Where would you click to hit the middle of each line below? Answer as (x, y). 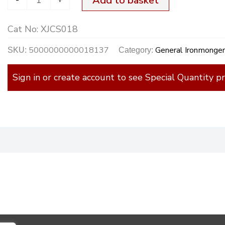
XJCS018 (60, 29)
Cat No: (24, 29)
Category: (137, 50)
